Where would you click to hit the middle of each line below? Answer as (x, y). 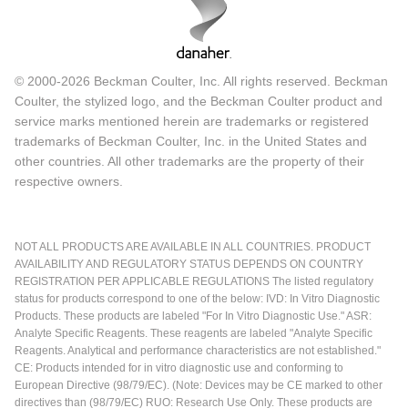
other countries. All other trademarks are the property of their (189, 162)
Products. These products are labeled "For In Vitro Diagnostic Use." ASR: (193, 316)
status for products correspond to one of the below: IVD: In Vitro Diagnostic (197, 299)
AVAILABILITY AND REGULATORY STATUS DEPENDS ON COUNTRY (189, 265)
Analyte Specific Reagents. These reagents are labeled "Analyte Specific (194, 334)
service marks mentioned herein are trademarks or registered (192, 122)
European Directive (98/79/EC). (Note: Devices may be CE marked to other (199, 386)
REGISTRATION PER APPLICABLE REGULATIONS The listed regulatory (194, 282)
